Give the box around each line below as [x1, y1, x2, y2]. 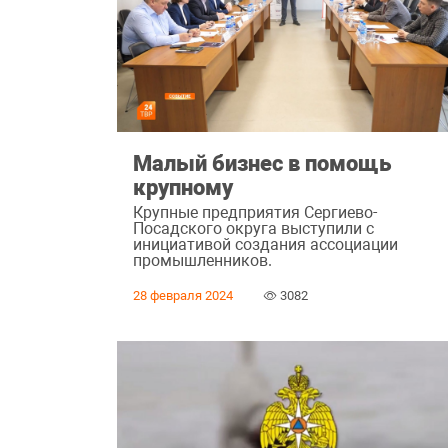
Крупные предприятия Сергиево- [133, 202, 378, 222]
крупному [133, 173, 234, 200]
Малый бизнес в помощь [133, 149, 392, 176]
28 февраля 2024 [133, 288, 234, 304]
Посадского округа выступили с [133, 218, 375, 238]
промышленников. [133, 250, 273, 270]
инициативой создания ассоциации [133, 234, 399, 254]
